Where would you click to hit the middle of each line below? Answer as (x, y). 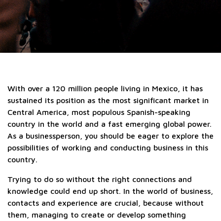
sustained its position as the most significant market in (108, 100)
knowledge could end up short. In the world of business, (110, 191)
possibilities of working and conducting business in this (108, 147)
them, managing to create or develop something (97, 215)
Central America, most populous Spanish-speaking (99, 112)
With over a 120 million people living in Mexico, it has (105, 88)
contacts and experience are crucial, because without (106, 203)
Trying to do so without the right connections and (100, 179)
